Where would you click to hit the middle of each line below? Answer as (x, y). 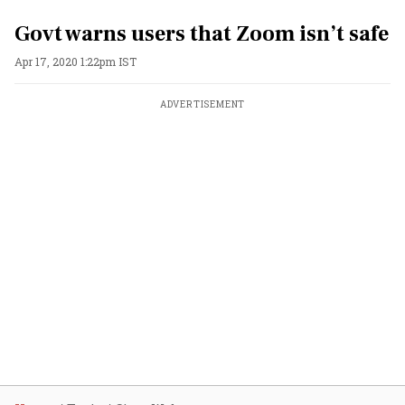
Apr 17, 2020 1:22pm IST (75, 61)
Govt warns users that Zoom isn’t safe (202, 34)
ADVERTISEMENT (202, 104)
